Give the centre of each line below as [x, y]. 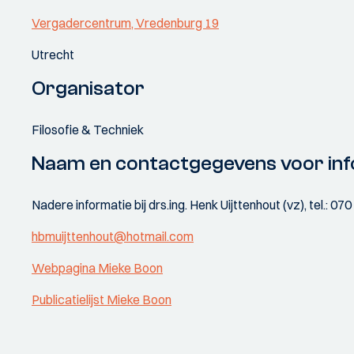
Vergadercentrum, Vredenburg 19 [125, 23]
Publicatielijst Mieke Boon [102, 299]
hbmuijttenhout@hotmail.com [113, 236]
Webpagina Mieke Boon [97, 268]
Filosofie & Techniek [88, 130]
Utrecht [53, 55]
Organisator [88, 88]
